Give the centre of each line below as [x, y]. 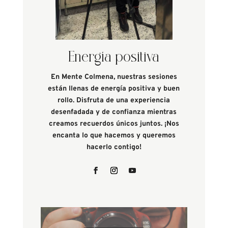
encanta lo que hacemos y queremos [114, 136]
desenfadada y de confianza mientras [114, 112]
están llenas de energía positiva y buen [114, 89]
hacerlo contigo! [114, 148]
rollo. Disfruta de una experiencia [114, 101]
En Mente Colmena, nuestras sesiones [114, 77]
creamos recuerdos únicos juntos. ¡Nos [114, 124]
